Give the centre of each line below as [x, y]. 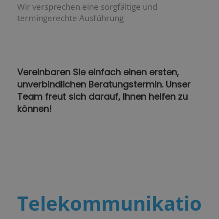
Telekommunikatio [109, 203]
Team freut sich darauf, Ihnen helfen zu [102, 96]
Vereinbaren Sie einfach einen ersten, [98, 72]
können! [34, 109]
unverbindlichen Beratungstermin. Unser [104, 84]
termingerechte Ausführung [70, 18]
